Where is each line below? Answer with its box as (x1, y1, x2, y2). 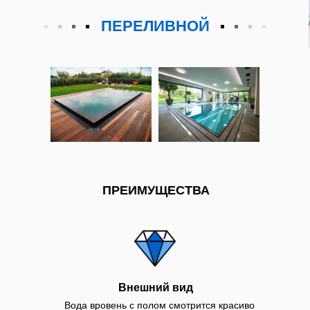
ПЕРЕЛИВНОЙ (101, 17, 210, 35)
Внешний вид (118, 282, 193, 293)
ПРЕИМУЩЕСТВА (102, 183, 210, 197)
